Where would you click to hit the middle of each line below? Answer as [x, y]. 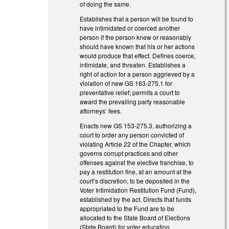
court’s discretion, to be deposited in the [135, 180]
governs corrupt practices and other [129, 153]
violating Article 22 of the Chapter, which [135, 144]
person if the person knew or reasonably [136, 37]
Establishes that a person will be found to [137, 18]
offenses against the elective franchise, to [137, 162]
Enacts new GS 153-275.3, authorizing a [136, 125]
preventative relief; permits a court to [130, 92]
